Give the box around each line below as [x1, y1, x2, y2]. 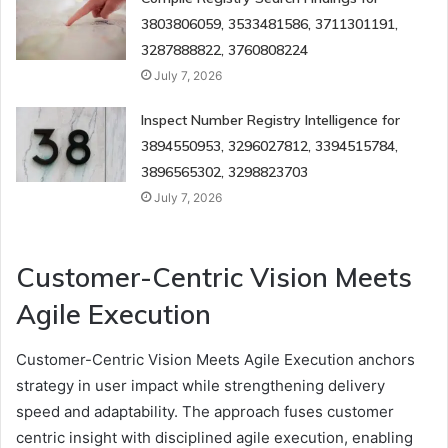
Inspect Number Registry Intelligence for [141, 111, 401, 130]
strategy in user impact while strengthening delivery [16, 375, 385, 395]
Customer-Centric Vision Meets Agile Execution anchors [16, 349, 415, 369]
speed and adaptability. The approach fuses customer [16, 401, 394, 421]
